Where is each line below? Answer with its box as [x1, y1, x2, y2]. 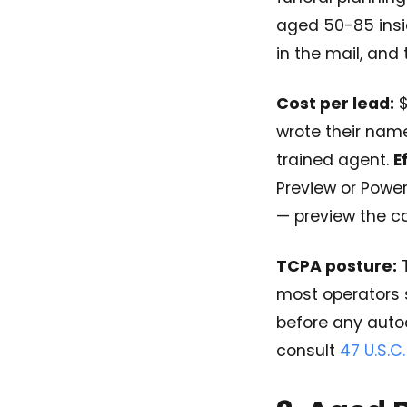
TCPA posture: [276, 255, 397, 277]
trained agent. [276, 149, 393, 171]
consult [276, 340, 340, 362]
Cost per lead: [276, 93, 394, 114]
